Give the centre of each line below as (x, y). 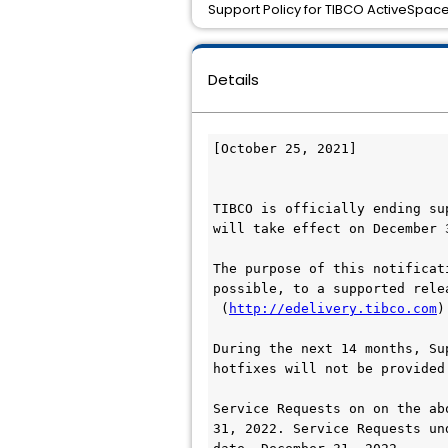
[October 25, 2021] (285, 148)
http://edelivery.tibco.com (333, 308)
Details (233, 79)
